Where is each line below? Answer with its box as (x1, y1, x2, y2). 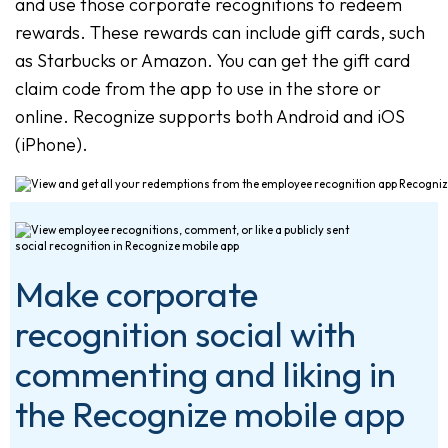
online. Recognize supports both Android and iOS (15, 104, 405, 128)
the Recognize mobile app (15, 392, 405, 437)
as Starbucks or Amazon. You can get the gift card (15, 48, 410, 72)
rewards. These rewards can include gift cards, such (15, 20, 425, 44)
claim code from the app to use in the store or (15, 76, 381, 100)
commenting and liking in (15, 352, 396, 397)
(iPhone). (15, 132, 88, 156)
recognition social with (15, 312, 356, 357)
